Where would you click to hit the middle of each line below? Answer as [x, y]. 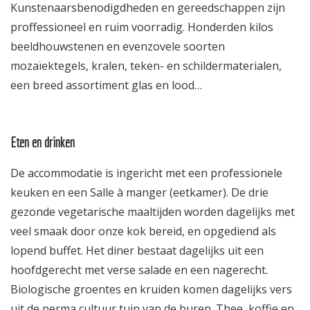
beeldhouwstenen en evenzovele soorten [118, 46]
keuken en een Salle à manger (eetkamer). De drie [139, 192]
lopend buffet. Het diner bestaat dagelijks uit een [137, 250]
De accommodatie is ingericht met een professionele [146, 173]
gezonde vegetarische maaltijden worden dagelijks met [153, 211]
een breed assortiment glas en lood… [106, 85]
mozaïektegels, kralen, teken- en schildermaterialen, [146, 65]
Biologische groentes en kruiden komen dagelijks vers [151, 289]
